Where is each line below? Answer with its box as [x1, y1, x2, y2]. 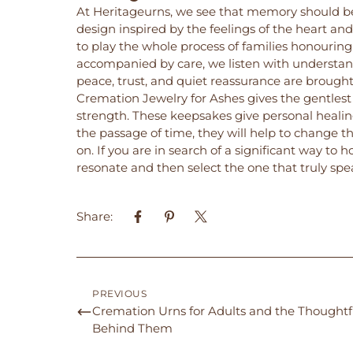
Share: [76, 208, 113, 224]
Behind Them [92, 320, 173, 336]
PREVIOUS [92, 287, 147, 299]
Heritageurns [93, 3, 170, 19]
